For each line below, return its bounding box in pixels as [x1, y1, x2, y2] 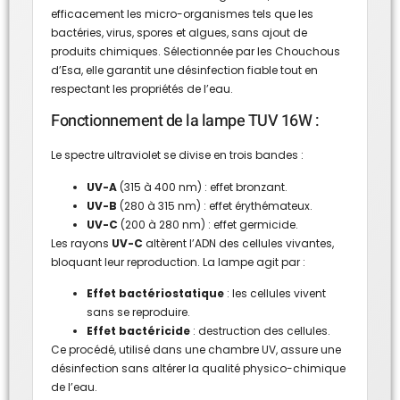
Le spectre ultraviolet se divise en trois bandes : [51, 147, 304, 163]
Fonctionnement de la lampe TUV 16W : [51, 109, 319, 134]
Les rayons [51, 235, 112, 251]
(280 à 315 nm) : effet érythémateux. [117, 197, 312, 213]
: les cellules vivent [224, 285, 326, 301]
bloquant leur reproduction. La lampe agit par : [51, 254, 305, 270]
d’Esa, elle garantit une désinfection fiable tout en [51, 62, 318, 78]
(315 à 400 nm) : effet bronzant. [117, 179, 287, 195]
